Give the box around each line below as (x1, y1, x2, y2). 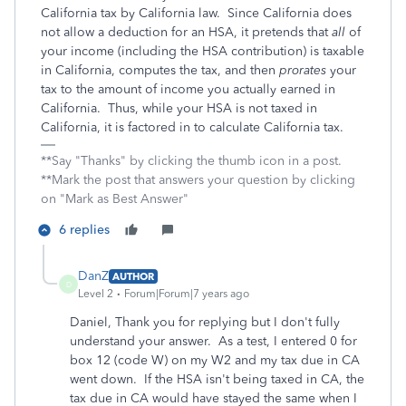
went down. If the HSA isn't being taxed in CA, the (70, 372, 364, 387)
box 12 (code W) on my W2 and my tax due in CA (70, 353, 360, 368)
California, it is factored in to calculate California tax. (41, 120, 343, 135)
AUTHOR (112, 269, 154, 283)
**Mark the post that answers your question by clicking (41, 172, 355, 188)
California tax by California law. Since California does (41, 5, 352, 21)
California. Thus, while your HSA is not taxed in (41, 101, 317, 116)
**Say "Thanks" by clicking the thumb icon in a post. (41, 153, 342, 169)
